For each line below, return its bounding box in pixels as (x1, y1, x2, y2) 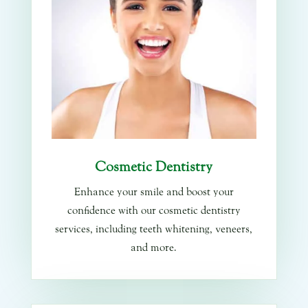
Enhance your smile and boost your (74, 185, 234, 199)
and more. (131, 241, 177, 254)
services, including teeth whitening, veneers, (55, 222, 253, 236)
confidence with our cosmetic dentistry (67, 203, 241, 217)
